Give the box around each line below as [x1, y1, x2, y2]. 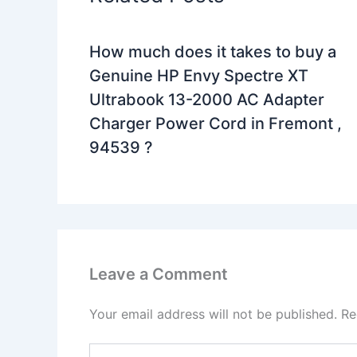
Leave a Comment [89, 265, 228, 284]
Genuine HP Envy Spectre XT [89, 66, 308, 86]
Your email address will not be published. [89, 306, 337, 323]
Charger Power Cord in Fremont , [89, 114, 342, 134]
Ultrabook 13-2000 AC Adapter [89, 90, 324, 110]
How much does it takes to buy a [89, 42, 336, 62]
